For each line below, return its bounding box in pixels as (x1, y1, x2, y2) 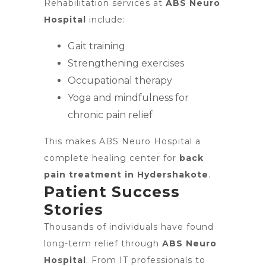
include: (86, 14, 125, 25)
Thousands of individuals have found (44, 221, 214, 232)
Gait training (68, 40, 125, 52)
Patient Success (44, 183, 180, 201)
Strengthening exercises (68, 58, 184, 69)
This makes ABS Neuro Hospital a (44, 136, 201, 147)
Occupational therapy (68, 75, 172, 86)
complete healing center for (44, 153, 179, 163)
